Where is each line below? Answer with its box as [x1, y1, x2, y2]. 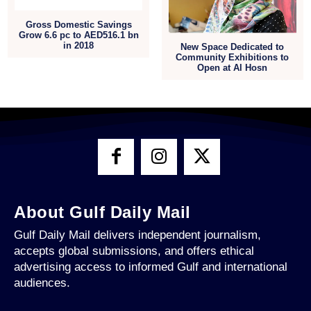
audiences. [14, 276, 70, 289]
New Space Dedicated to [180, 41, 285, 52]
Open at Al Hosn [197, 62, 268, 73]
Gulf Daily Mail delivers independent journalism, [14, 228, 261, 242]
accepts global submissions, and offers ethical [14, 244, 254, 258]
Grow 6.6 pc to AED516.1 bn [18, 29, 139, 40]
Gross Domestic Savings [25, 19, 132, 30]
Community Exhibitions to [176, 51, 289, 62]
